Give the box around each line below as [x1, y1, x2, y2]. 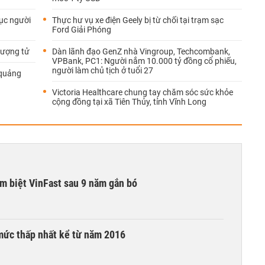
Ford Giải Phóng [52, 25, 111, 34]
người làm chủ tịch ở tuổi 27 [52, 66, 153, 75]
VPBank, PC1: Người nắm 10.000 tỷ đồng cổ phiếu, [52, 56, 237, 66]
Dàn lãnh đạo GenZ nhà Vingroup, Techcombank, [52, 47, 230, 56]
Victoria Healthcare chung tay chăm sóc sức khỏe [52, 88, 233, 97]
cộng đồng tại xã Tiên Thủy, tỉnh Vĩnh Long [52, 97, 206, 106]
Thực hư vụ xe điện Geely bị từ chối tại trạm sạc [52, 15, 224, 25]
